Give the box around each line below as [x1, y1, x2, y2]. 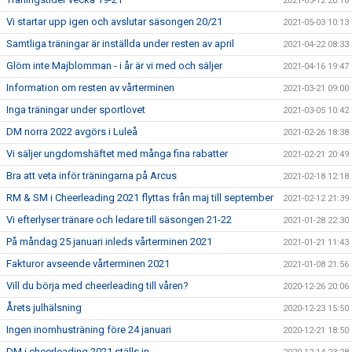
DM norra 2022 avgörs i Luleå [6, 126, 137, 137]
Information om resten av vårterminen [6, 82, 174, 93]
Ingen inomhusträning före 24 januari [6, 324, 171, 335]
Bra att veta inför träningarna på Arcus [6, 170, 177, 181]
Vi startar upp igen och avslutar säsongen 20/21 [6, 16, 222, 27]
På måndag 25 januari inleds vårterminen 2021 [6, 236, 212, 247]
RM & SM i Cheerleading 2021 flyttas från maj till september [6, 192, 273, 203]
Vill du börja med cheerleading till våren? [6, 280, 189, 291]
